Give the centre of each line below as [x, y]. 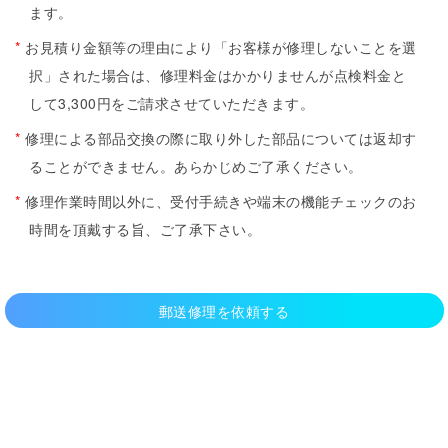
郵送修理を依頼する [224, 310]
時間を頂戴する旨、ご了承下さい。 [145, 228]
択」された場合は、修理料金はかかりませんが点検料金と [217, 74]
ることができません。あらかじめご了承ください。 [196, 165]
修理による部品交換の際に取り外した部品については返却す [218, 137]
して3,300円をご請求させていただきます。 [171, 102]
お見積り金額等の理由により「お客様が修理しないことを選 [218, 46]
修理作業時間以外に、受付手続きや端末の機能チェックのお [218, 200]
